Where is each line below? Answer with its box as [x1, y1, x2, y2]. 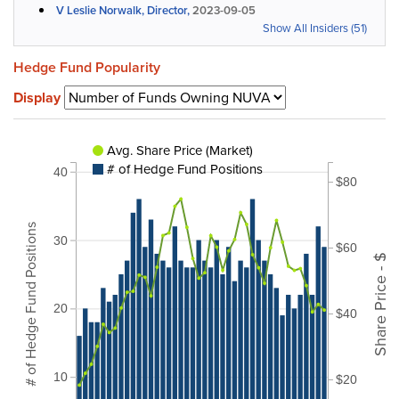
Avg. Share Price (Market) [107, 140, 253, 160]
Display [13, 87, 61, 108]
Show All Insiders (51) [263, 20, 367, 37]
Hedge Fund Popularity [13, 57, 160, 77]
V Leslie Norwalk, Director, [56, 2, 190, 19]
